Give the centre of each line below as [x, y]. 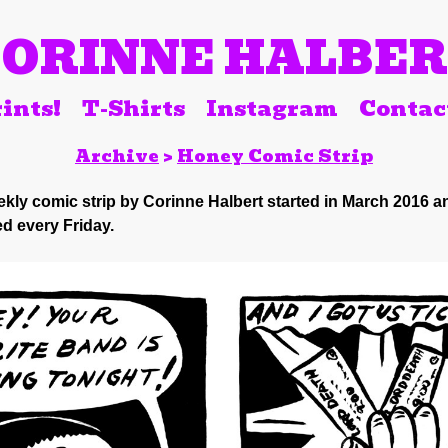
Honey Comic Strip [274, 155]
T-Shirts [133, 108]
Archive [116, 155]
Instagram [272, 108]
